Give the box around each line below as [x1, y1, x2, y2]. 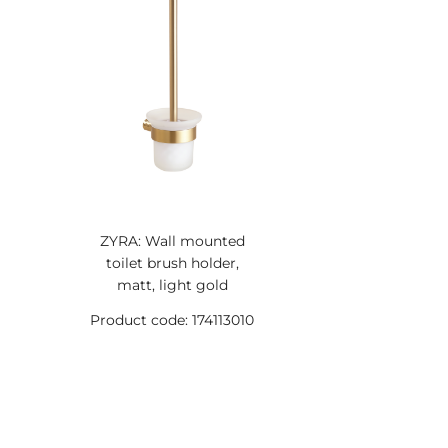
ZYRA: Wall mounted [99, 232, 245, 250]
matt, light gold [116, 276, 228, 294]
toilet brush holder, [105, 254, 239, 272]
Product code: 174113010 [90, 311, 255, 329]
